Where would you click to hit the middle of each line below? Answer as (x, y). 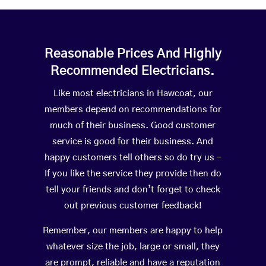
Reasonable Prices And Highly (133, 54)
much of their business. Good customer (133, 126)
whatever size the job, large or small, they (133, 247)
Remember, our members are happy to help (133, 231)
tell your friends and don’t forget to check (133, 190)
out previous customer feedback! (133, 206)
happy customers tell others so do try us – (133, 158)
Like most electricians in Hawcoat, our (133, 94)
